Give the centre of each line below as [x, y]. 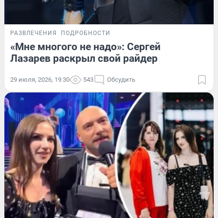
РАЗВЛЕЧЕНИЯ [34, 33]
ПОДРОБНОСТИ [86, 33]
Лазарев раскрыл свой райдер [84, 58]
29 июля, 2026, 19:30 [40, 79]
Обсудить [121, 79]
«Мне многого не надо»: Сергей [85, 46]
